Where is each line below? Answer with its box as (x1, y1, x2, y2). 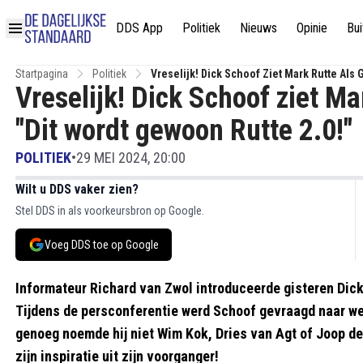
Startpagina (15, 67, 68, 80)
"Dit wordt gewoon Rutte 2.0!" (15, 113, 352, 147)
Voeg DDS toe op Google (45, 238, 159, 251)
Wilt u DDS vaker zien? (15, 181, 139, 197)
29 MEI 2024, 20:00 (76, 149, 186, 166)
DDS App (116, 19, 163, 36)
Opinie (297, 19, 327, 36)
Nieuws (240, 19, 277, 36)
